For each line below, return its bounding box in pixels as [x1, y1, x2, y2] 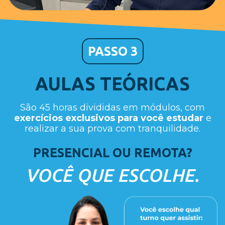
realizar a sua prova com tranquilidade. [25, 123, 200, 135]
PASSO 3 [87, 44, 138, 59]
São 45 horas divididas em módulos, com [20, 102, 205, 114]
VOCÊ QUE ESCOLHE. [26, 165, 199, 186]
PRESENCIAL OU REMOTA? [33, 146, 192, 160]
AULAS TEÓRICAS [35, 73, 190, 94]
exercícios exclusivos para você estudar [14, 113, 203, 124]
